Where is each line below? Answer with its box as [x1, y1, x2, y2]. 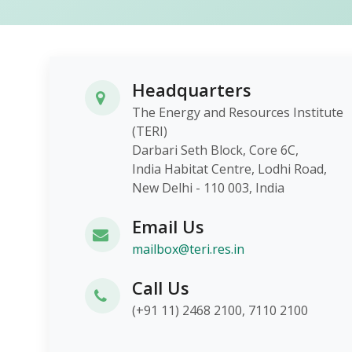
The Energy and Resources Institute [131, 104, 343, 121]
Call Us [132, 276, 189, 299]
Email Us [132, 214, 204, 238]
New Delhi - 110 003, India [131, 179, 284, 196]
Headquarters [131, 78, 251, 101]
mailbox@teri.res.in [132, 240, 244, 258]
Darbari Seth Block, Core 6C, [131, 141, 336, 159]
